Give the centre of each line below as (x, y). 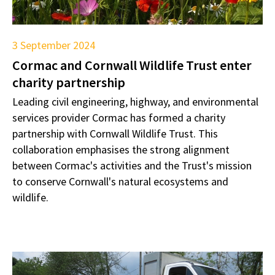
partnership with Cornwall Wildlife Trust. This (115, 133)
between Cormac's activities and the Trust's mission (132, 165)
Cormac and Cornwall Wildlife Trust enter (132, 65)
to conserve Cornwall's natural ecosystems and (120, 181)
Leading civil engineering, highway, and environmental (135, 101)
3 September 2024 (54, 45)
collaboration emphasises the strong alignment (121, 149)
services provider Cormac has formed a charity (119, 117)
